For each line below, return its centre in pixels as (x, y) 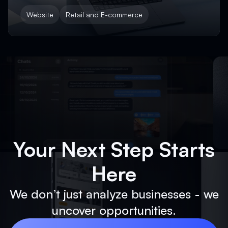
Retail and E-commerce (104, 14)
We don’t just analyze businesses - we (114, 194)
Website (40, 14)
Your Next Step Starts (114, 149)
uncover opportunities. (114, 210)
